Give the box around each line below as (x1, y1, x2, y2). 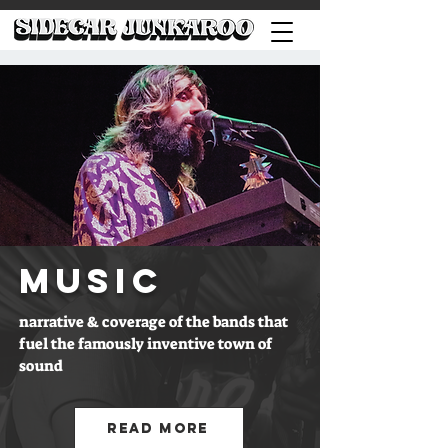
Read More (107, 419, 209, 437)
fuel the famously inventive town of (19, 334, 272, 354)
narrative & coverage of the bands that (19, 312, 288, 332)
